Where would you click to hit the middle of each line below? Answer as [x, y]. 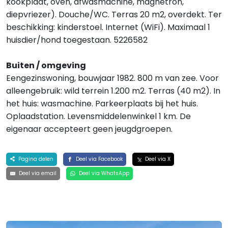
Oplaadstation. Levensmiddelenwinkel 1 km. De [98, 116]
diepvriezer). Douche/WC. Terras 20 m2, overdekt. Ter [114, 15]
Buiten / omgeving [46, 65]
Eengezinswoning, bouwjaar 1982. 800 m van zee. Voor [112, 78]
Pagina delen [35, 159]
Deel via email [37, 173]
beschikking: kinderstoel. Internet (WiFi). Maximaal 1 [108, 27]
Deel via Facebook [98, 159]
